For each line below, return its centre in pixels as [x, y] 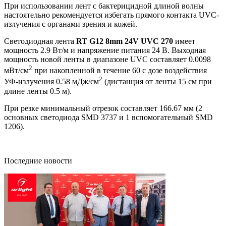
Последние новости [38, 160]
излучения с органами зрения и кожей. [71, 24]
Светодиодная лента [40, 41]
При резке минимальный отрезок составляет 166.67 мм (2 [103, 108]
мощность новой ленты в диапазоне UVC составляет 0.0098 [107, 59]
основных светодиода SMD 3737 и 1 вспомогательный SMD [108, 117]
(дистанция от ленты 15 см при [157, 82]
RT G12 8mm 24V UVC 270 [125, 41]
